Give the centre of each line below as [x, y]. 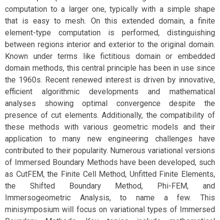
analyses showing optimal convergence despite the [110, 103]
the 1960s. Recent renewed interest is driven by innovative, [110, 80]
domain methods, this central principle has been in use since [110, 68]
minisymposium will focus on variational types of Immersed [110, 209]
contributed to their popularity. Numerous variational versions [110, 151]
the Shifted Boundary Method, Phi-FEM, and [110, 186]
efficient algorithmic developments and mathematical [110, 92]
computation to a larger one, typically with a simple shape [110, 9]
